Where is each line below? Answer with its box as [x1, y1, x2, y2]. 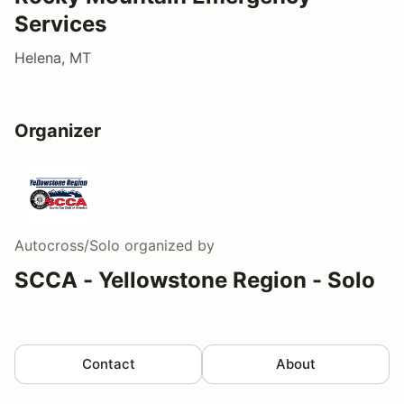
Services [14, 10, 106, 37]
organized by [120, 235, 215, 254]
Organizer [14, 119, 101, 142]
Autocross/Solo [14, 235, 120, 254]
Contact [81, 354, 135, 372]
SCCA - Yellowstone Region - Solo [14, 266, 375, 293]
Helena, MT [14, 48, 91, 67]
